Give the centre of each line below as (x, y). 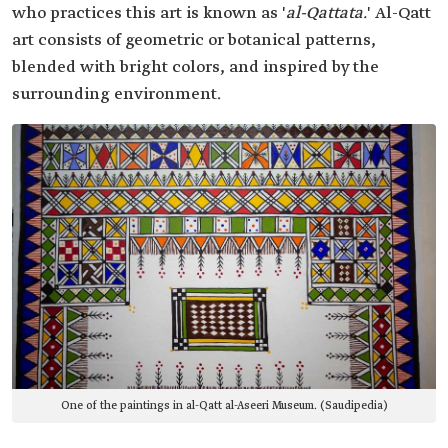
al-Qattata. (326, 14)
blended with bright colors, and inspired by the (195, 68)
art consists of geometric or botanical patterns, (194, 41)
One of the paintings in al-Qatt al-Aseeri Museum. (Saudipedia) (224, 406)
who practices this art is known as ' (149, 14)
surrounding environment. (116, 95)
